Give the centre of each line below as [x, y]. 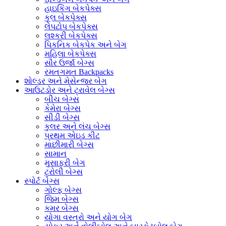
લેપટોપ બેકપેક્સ [71, 26]
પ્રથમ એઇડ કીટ [72, 135]
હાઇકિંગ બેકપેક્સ [73, 8]
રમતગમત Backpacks [79, 72]
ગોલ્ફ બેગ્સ [63, 190]
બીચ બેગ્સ [62, 99]
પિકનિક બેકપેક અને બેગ [86, 44]
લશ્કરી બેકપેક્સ [71, 35]
